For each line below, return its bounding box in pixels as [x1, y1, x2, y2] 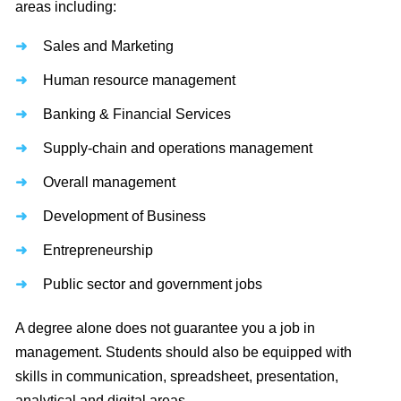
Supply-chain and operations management [43, 141, 312, 157]
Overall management [43, 175, 175, 191]
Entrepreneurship [43, 243, 153, 259]
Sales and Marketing [43, 38, 174, 55]
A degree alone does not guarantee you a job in [15, 320, 315, 337]
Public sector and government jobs [43, 277, 262, 293]
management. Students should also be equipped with [15, 345, 352, 361]
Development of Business [43, 209, 206, 225]
